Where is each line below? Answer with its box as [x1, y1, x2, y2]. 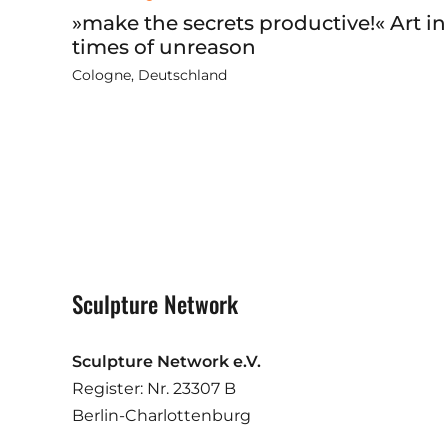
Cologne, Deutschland [72, 66, 227, 84]
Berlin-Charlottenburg [72, 406, 251, 425]
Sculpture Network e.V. [72, 352, 261, 371]
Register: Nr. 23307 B [72, 379, 244, 398]
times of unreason [72, 35, 256, 59]
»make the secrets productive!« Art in [72, 11, 446, 35]
